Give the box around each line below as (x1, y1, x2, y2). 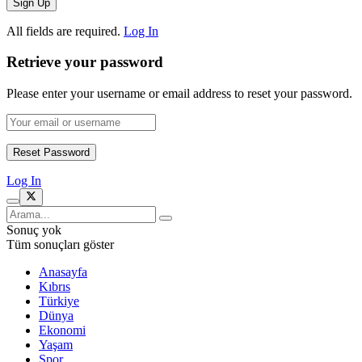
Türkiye (39, 294, 79, 309)
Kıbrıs (39, 280, 70, 294)
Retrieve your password (6, 53, 163, 71)
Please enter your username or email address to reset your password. (6, 86, 352, 101)
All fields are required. (6, 23, 120, 38)
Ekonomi (39, 323, 86, 338)
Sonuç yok (6, 223, 61, 238)
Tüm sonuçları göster (6, 238, 114, 252)
